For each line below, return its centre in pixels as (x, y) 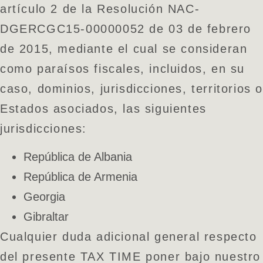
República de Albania (78, 157)
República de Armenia (80, 177)
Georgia (44, 197)
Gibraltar (46, 217)
